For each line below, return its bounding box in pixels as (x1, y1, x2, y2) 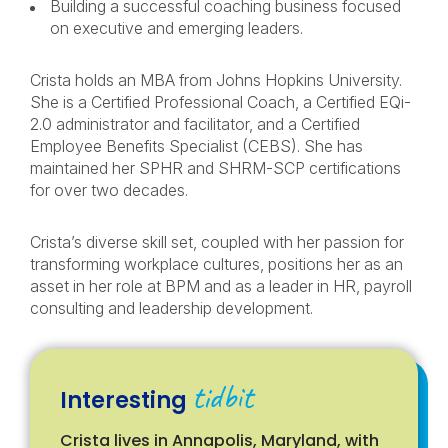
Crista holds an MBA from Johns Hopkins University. (30, 70, 402, 90)
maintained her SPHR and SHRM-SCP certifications (30, 158, 401, 178)
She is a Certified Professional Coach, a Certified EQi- (30, 92, 411, 112)
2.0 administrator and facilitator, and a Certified (30, 114, 360, 134)
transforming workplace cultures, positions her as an (30, 254, 403, 274)
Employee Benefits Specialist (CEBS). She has (30, 136, 363, 156)
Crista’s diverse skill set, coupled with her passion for (30, 232, 404, 252)
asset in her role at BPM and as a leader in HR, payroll (30, 276, 412, 296)
